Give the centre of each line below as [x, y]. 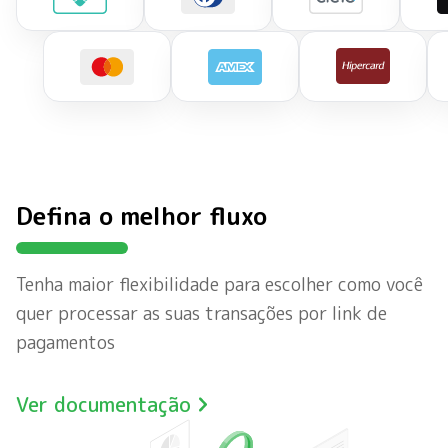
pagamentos [65, 342]
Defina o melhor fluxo [141, 216]
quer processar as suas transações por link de [201, 313]
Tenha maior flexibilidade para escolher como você [219, 284]
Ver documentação [103, 404]
